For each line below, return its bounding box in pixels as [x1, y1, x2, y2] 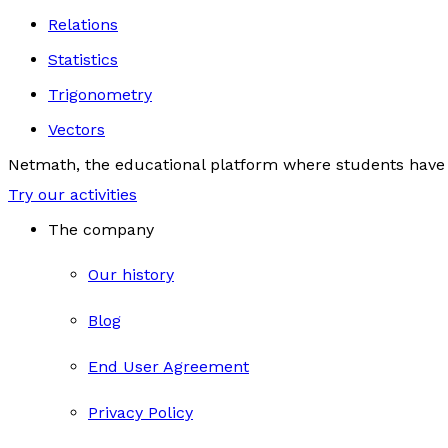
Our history [88, 265, 174, 285]
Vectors [48, 120, 105, 139]
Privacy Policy [88, 402, 193, 422]
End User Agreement [88, 356, 249, 376]
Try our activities [8, 184, 137, 204]
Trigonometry [48, 85, 152, 104]
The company [48, 219, 154, 239]
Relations [48, 15, 118, 34]
